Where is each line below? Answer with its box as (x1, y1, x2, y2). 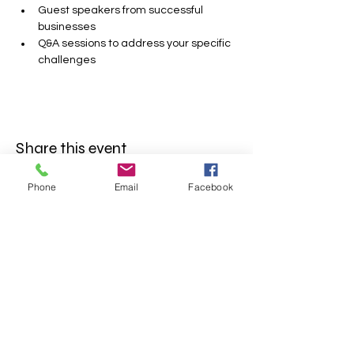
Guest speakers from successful (38, 4, 205, 16)
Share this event (16, 137, 126, 158)
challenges (38, 54, 96, 66)
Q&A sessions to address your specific (38, 37, 233, 49)
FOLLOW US (8, 284, 111, 299)
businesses (38, 21, 96, 32)
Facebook (188, 180, 233, 193)
